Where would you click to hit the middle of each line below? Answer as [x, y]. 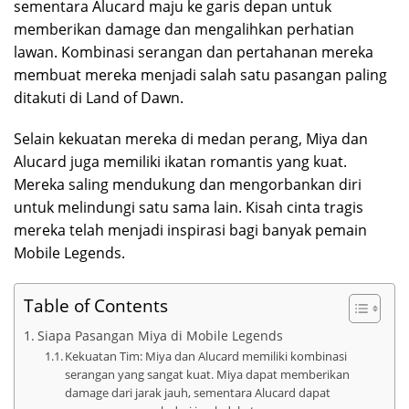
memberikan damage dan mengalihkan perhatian [184, 30]
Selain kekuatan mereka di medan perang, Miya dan [191, 139]
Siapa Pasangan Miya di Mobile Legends [160, 336]
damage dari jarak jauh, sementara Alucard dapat [198, 393]
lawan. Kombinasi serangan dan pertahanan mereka [194, 52]
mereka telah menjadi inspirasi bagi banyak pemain [190, 231]
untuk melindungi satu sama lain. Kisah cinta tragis [189, 208]
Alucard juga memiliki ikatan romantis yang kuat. [180, 162]
